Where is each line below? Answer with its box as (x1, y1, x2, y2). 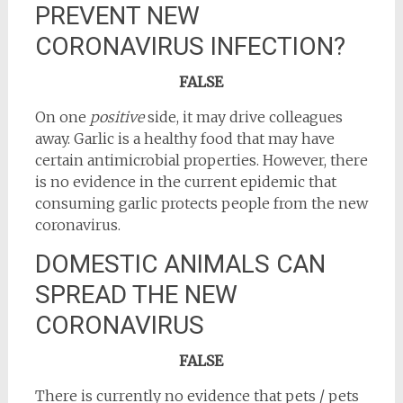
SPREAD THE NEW (34, 280, 237, 310)
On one (34, 108, 90, 127)
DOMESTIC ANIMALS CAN (34, 249, 326, 280)
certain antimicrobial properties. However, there (34, 151, 368, 170)
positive (89, 108, 148, 127)
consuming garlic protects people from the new (34, 194, 368, 213)
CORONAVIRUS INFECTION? (34, 31, 345, 62)
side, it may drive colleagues (147, 108, 343, 127)
